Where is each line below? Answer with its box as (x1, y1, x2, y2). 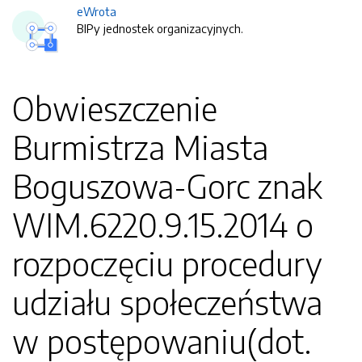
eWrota (77, 4, 116, 19)
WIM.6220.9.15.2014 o (12, 204, 314, 245)
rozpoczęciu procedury (12, 243, 322, 284)
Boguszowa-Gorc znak (12, 166, 322, 206)
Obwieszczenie (12, 88, 217, 128)
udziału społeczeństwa (12, 282, 322, 322)
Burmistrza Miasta (12, 127, 268, 167)
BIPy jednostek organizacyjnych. (77, 21, 243, 36)
